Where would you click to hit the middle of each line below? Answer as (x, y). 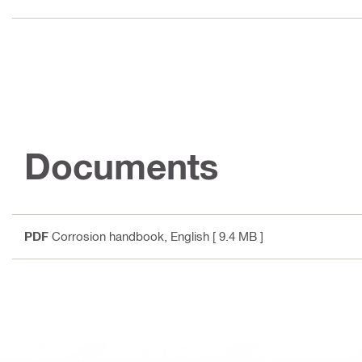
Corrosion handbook (108, 236)
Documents (122, 166)
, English (187, 236)
